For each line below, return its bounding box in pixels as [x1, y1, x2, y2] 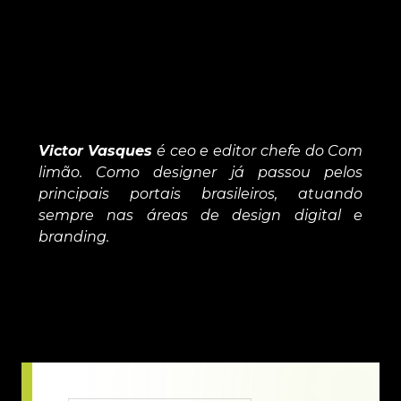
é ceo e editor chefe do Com [152, 142, 363, 160]
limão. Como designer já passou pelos [38, 164, 363, 182]
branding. [38, 228, 109, 246]
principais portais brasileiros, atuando [38, 185, 363, 203]
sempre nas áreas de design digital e [38, 207, 363, 225]
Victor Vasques [38, 142, 153, 160]
